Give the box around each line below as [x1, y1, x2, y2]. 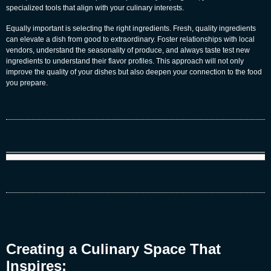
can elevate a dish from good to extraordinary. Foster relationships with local [6, 35, 255, 44]
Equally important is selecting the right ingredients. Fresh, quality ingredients [6, 24, 256, 33]
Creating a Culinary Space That [6, 241, 221, 258]
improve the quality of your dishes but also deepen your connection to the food [6, 68, 262, 77]
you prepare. [6, 79, 48, 88]
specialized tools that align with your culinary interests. [6, 4, 184, 13]
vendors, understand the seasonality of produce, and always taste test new [6, 46, 250, 55]
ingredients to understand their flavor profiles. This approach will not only [6, 57, 244, 66]
